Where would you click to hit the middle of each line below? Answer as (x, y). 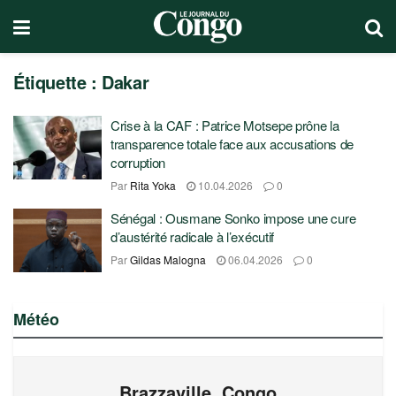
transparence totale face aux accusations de (232, 144)
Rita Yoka (153, 185)
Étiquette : (58, 82)
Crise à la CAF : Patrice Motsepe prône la (225, 125)
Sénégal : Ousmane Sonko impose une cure (233, 218)
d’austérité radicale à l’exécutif (193, 236)
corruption (138, 162)
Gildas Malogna (168, 259)
